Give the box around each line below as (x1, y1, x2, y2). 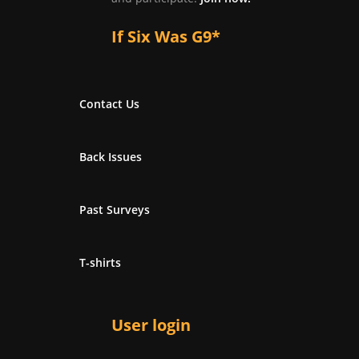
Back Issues (79, 149, 142, 165)
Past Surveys (79, 202, 150, 218)
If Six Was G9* (111, 26, 220, 48)
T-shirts (79, 255, 121, 271)
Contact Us (79, 96, 139, 112)
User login (111, 314, 191, 337)
